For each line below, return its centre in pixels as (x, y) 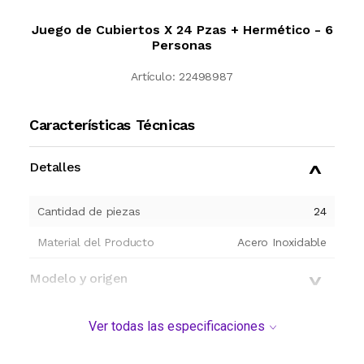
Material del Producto (96, 243)
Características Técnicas (112, 125)
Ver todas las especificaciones (176, 327)
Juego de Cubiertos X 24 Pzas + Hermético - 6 (182, 30)
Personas (182, 45)
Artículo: (153, 77)
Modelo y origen (78, 279)
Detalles (55, 167)
